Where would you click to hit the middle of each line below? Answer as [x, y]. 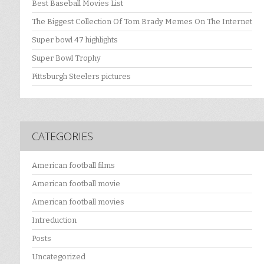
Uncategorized [59, 256]
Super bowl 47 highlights [75, 39]
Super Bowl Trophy [66, 58]
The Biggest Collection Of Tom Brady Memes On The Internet [142, 21]
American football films [73, 165]
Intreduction [54, 220]
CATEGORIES [62, 136]
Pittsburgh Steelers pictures [81, 76]
